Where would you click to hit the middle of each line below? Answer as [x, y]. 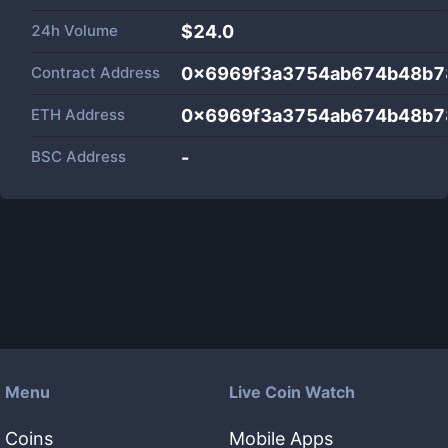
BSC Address [78, 156]
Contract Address [95, 72]
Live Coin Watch [292, 392]
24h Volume [74, 30]
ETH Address [78, 114]
